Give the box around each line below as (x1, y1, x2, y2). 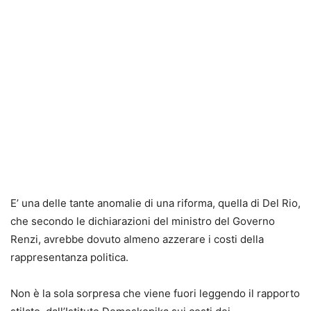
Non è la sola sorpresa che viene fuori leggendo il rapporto (10, 287, 300, 301)
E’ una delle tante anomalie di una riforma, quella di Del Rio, (10, 196, 301, 210)
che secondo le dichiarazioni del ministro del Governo (10, 215, 275, 228)
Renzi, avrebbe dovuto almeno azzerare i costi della (10, 233, 264, 246)
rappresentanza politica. (10, 251, 128, 264)
